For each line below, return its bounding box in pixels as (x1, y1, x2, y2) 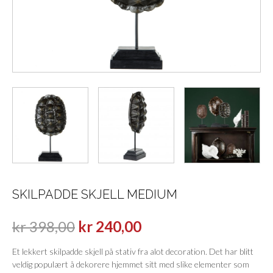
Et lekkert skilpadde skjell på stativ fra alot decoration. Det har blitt (12, 246, 253, 257)
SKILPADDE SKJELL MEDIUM (12, 186, 177, 202)
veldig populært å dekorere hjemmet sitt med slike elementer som (12, 258, 249, 269)
